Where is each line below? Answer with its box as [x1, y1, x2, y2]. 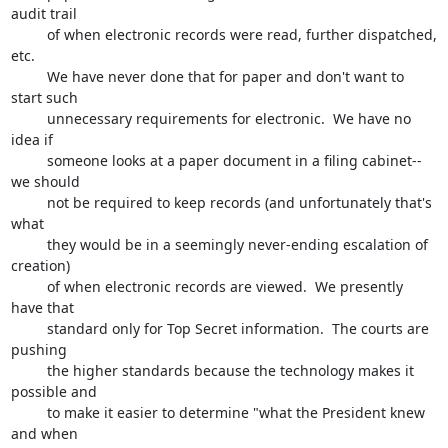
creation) [10, 256, 70, 275]
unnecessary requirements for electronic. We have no [10, 109, 47, 128]
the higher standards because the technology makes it [10, 361, 47, 380]
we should [10, 172, 84, 191]
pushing [10, 340, 71, 359]
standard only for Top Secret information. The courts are [10, 319, 47, 338]
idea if [10, 130, 57, 149]
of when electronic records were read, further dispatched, [10, 25, 47, 44]
